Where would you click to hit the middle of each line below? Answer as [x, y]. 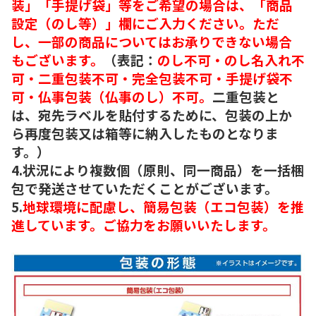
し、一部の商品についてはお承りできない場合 [152, 41]
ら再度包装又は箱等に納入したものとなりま [145, 133]
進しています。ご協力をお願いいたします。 [144, 224]
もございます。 [57, 59]
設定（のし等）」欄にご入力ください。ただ [145, 23]
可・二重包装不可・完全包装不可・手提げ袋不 [152, 78]
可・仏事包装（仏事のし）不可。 [112, 96]
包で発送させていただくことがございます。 [145, 188]
